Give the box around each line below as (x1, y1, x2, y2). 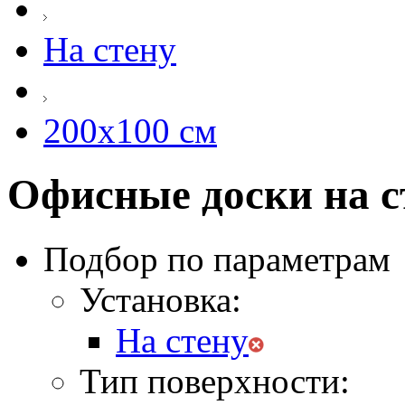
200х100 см (43, 111, 217, 150)
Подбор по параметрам (43, 239, 391, 278)
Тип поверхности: (80, 361, 350, 400)
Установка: (80, 279, 241, 319)
